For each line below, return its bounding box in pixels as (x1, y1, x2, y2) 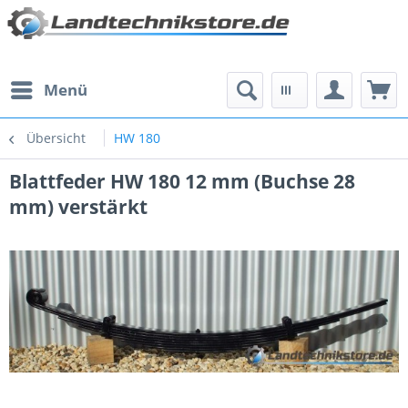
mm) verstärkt (9, 194, 148, 219)
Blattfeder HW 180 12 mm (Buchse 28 (9, 168, 355, 194)
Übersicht (26, 129, 86, 147)
